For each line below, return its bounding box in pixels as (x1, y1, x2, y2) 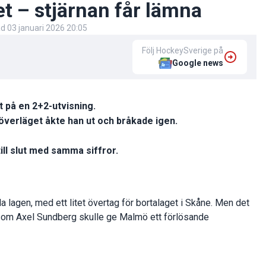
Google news (172, 58, 223, 68)
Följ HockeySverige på (142, 46, 223, 56)
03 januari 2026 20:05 (7, 23, 87, 33)
